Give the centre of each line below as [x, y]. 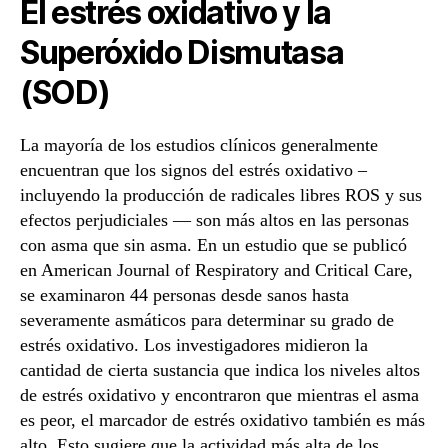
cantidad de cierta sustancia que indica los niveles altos [220, 369]
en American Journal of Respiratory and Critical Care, [216, 269]
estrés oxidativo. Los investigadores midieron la [194, 344]
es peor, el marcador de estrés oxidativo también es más [222, 419]
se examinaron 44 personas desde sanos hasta [184, 294]
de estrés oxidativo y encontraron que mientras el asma [219, 394]
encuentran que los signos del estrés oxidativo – [193, 169]
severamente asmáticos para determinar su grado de [207, 319]
